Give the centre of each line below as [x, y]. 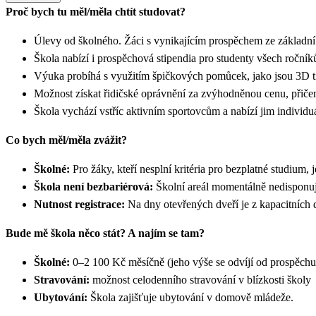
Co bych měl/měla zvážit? [66, 140]
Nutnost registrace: [79, 204]
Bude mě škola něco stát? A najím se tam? [105, 233]
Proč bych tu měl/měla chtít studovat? [96, 11]
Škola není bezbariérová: [93, 186]
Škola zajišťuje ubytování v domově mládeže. [190, 297]
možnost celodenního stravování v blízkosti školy [200, 279]
